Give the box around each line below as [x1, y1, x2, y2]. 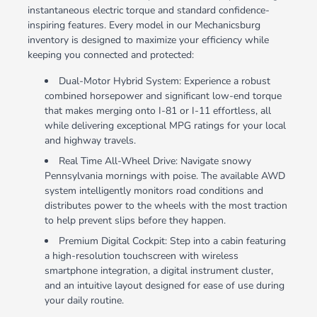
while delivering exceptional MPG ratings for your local [44, 119, 286, 133]
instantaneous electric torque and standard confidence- [27, 4, 270, 18]
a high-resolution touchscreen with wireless [44, 249, 238, 263]
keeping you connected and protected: [27, 48, 194, 62]
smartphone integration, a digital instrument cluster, [44, 264, 273, 278]
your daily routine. [44, 294, 124, 308]
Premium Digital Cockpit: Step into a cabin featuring [58, 234, 286, 248]
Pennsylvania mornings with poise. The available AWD [44, 169, 285, 183]
